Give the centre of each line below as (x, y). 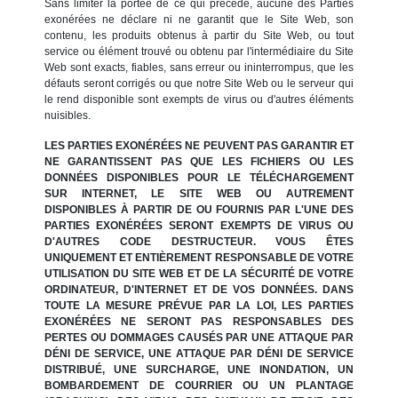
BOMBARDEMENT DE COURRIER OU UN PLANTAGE (199, 385)
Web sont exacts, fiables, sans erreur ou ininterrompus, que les (199, 67)
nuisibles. (68, 115)
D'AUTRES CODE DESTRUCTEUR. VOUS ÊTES (199, 241)
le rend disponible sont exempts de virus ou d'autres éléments (199, 99)
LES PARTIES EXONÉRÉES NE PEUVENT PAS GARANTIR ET (199, 145)
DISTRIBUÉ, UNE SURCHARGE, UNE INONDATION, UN (199, 369)
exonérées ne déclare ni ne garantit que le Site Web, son (199, 19)
